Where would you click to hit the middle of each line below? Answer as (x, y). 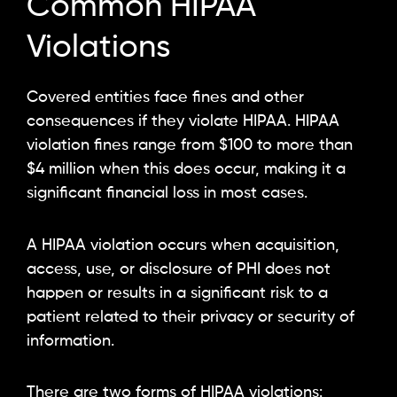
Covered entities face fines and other (165, 98)
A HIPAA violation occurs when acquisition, (183, 245)
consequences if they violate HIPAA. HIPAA (183, 122)
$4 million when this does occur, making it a (186, 170)
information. (70, 341)
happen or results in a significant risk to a (177, 293)
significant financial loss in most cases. (167, 194)
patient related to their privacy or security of (191, 317)
